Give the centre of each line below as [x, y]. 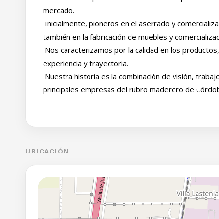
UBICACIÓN [48, 151]
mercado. [60, 11]
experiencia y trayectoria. [86, 63]
